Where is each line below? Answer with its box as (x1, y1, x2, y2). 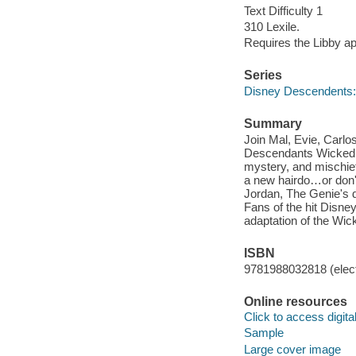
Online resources (243, 294, 347, 308)
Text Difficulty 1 (243, 4, 323, 18)
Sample (243, 326, 284, 340)
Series (243, 68, 282, 83)
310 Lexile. (243, 20, 300, 34)
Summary (243, 117, 302, 131)
